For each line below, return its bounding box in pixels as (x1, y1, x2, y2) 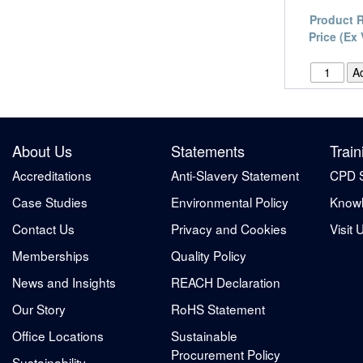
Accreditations (12, 165, 92, 184)
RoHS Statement (171, 299, 265, 318)
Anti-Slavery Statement (171, 165, 299, 184)
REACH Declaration (171, 272, 280, 291)
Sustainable (171, 326, 237, 344)
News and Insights (12, 272, 116, 291)
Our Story (12, 299, 66, 318)
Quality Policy (171, 246, 246, 264)
